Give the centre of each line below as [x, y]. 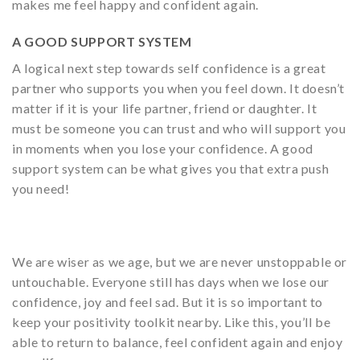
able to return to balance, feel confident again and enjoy [178, 342]
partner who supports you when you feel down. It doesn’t [179, 88]
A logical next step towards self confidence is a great [169, 67]
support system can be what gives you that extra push [171, 168]
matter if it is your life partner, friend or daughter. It [165, 108]
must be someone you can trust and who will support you [179, 128]
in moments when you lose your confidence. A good [163, 148]
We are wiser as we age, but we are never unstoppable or [180, 262]
